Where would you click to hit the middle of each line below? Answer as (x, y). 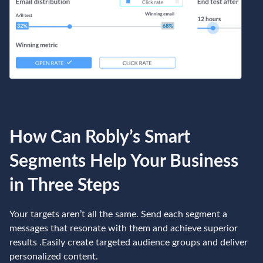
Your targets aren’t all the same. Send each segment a (118, 214)
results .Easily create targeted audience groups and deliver (129, 242)
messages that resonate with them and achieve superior (124, 228)
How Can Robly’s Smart (100, 137)
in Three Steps (65, 185)
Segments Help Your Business (124, 161)
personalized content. (54, 256)
